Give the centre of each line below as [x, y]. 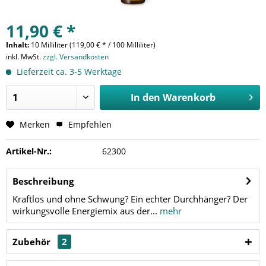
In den [145, 97]
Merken [35, 124]
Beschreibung [43, 181]
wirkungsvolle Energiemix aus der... [85, 210]
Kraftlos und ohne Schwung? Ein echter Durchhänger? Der [130, 199]
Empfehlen [89, 124]
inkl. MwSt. [24, 56]
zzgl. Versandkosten [76, 56]
